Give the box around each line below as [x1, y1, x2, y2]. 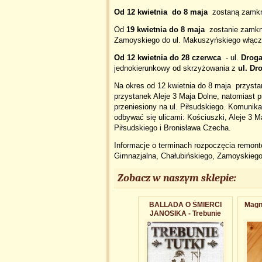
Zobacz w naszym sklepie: [118, 172, 236, 184]
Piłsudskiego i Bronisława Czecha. [114, 123, 231, 132]
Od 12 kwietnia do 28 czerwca [114, 53, 221, 62]
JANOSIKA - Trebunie [150, 209, 221, 218]
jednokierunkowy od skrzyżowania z [114, 64, 238, 73]
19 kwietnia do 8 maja [126, 25, 205, 34]
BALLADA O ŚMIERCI [149, 201, 222, 209]
